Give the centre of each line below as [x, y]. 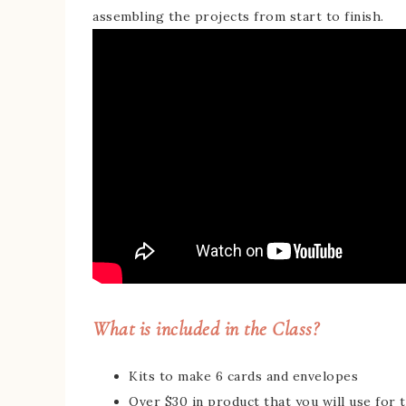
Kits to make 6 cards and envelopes [243, 377]
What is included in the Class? [208, 329]
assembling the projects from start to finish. [238, 17]
